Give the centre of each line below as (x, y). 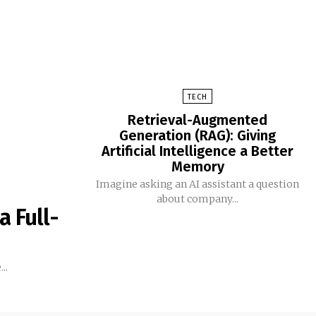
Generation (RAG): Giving (197, 136)
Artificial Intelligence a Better (197, 151)
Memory (197, 167)
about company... (197, 199)
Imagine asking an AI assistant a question (197, 184)
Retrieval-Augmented (197, 120)
